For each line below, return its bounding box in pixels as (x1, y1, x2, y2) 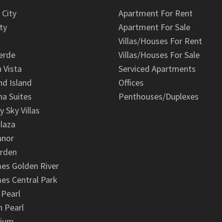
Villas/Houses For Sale (118, 49, 200, 61)
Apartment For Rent (118, 7, 193, 19)
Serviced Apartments (118, 63, 196, 75)
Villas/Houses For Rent (118, 35, 202, 47)
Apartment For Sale (118, 21, 190, 33)
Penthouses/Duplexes (118, 91, 199, 103)
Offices (118, 77, 144, 89)
